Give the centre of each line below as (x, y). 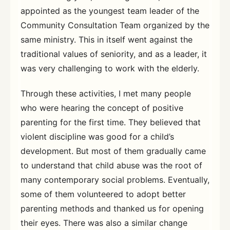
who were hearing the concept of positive (102, 108)
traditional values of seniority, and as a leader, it (114, 54)
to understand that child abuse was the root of (111, 166)
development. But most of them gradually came (113, 151)
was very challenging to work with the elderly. (110, 68)
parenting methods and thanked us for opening (112, 209)
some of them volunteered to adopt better (103, 194)
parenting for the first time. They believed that (111, 122)
